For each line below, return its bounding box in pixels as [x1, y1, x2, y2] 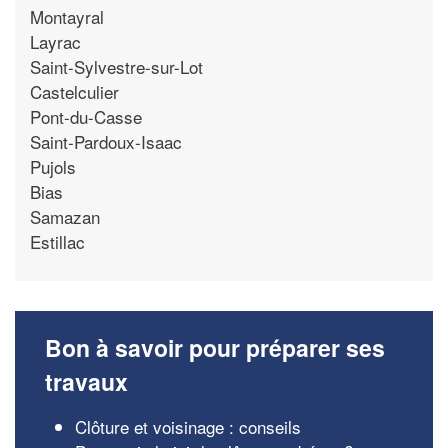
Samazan [30, 203, 100, 229]
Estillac [30, 228, 85, 254]
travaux [45, 365, 128, 398]
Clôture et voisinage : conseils [75, 414, 301, 439]
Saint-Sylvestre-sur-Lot [30, 53, 203, 79]
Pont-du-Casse [30, 103, 142, 129]
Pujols [30, 153, 76, 179]
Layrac [30, 28, 81, 54]
